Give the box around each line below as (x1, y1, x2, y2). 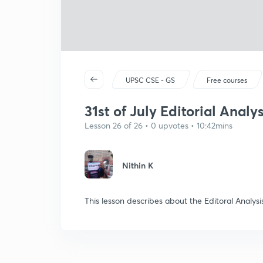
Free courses (207, 76, 248, 85)
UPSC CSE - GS (126, 76, 176, 85)
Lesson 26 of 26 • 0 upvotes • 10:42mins (85, 120, 232, 131)
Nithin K (122, 160, 153, 171)
